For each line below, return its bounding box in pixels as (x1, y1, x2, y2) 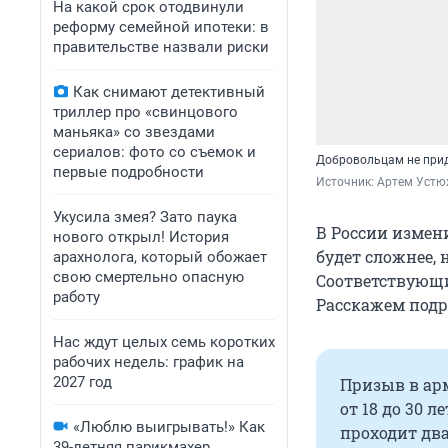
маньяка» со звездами (53, 123, 215, 141)
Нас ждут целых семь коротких (53, 333, 275, 351)
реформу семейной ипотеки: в (53, 18, 269, 36)
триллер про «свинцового (53, 103, 238, 121)
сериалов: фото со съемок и (53, 143, 256, 161)
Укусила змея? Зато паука (53, 208, 237, 226)
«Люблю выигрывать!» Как (73, 418, 265, 436)
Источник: (316, 175, 377, 190)
